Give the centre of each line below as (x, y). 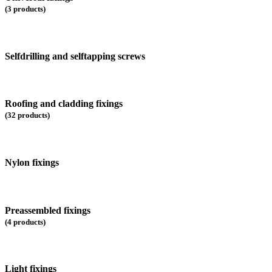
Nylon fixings (32, 162)
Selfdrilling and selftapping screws (75, 56)
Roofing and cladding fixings (64, 104)
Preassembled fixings (48, 210)
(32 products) (27, 115)
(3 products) (25, 9)
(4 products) (25, 222)
